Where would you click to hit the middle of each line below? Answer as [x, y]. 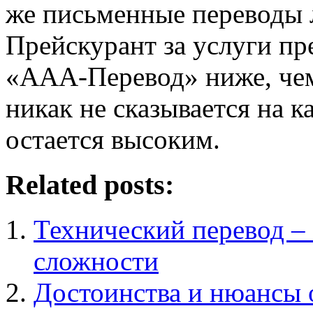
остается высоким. [113, 139]
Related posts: [90, 184]
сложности [96, 261]
